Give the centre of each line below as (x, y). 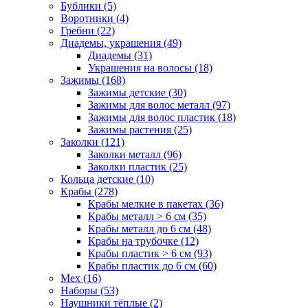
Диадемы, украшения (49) (121, 43)
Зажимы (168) (93, 80)
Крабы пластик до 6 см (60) (152, 265)
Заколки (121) (92, 142)
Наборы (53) (89, 290)
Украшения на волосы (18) (150, 67)
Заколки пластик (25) (137, 166)
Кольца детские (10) (107, 179)
